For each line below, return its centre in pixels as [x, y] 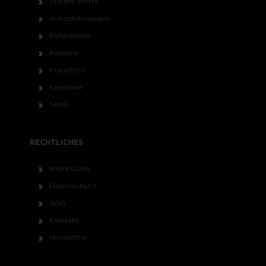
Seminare [66, 87]
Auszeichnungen [80, 18]
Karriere [63, 53]
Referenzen [69, 35]
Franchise [67, 70]
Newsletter [68, 237]
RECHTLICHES [56, 142]
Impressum [69, 168]
